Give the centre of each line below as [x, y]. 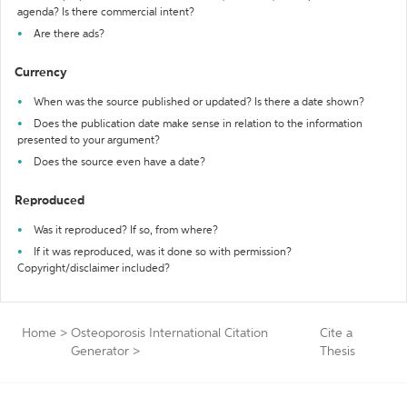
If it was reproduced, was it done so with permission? [163, 253]
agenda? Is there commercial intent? [106, 13]
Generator [100, 352]
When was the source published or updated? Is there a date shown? [199, 103]
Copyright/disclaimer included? [94, 269]
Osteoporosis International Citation [169, 333]
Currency [41, 73]
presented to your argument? [89, 141]
